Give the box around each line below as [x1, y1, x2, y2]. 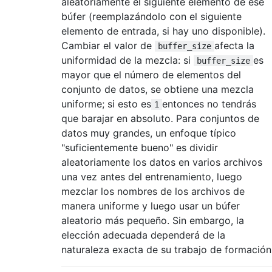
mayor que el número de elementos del [61, 68, 241, 81]
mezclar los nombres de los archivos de [61, 185, 245, 197]
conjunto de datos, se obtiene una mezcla [61, 83, 254, 95]
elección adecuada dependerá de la [61, 228, 225, 241]
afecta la [214, 39, 254, 52]
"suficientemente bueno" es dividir [61, 141, 218, 154]
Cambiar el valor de [61, 39, 155, 52]
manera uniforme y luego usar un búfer [61, 199, 240, 212]
